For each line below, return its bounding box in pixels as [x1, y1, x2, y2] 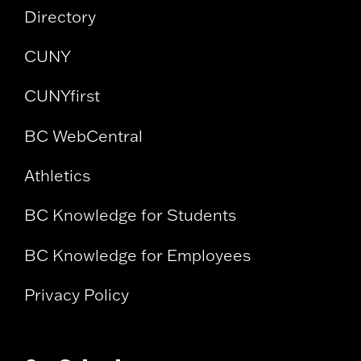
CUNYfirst [24, 85, 100, 106]
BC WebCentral [24, 125, 143, 146]
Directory [24, 6, 96, 27]
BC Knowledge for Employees [24, 244, 251, 265]
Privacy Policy [24, 284, 129, 305]
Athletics [24, 164, 90, 185]
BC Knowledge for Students [24, 205, 236, 226]
